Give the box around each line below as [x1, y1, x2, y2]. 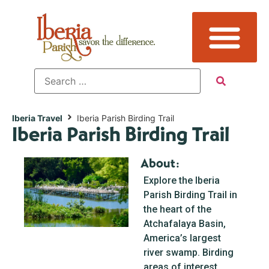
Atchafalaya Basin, [144, 218, 226, 229]
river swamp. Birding [144, 247, 234, 258]
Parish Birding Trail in [144, 189, 237, 201]
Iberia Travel [12, 113, 62, 123]
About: [141, 155, 180, 172]
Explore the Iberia [144, 175, 220, 186]
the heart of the [144, 204, 211, 215]
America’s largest [144, 232, 221, 244]
